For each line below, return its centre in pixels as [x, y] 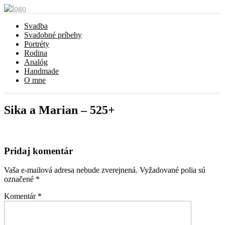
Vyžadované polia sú [173, 170]
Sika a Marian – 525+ [60, 110]
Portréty [37, 44]
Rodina [36, 53]
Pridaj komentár [38, 151]
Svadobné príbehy [53, 35]
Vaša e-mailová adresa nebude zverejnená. [71, 170]
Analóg [36, 62]
